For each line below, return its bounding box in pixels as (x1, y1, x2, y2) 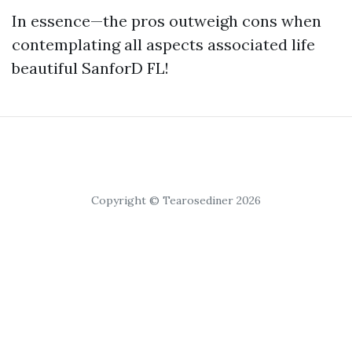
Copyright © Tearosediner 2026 (91, 193, 261, 207)
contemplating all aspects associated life (12, 35, 315, 54)
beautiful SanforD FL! (12, 58, 169, 78)
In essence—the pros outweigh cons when (12, 11, 321, 31)
